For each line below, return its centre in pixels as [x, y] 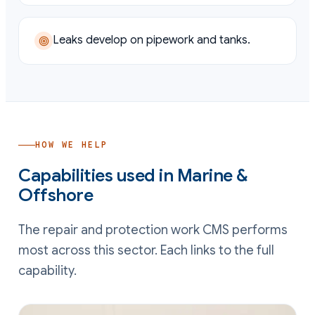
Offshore [56, 195]
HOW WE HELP [72, 144]
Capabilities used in [98, 175]
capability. [47, 270]
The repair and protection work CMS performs [153, 230]
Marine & [212, 175]
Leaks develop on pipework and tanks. [152, 40]
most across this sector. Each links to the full [146, 250]
